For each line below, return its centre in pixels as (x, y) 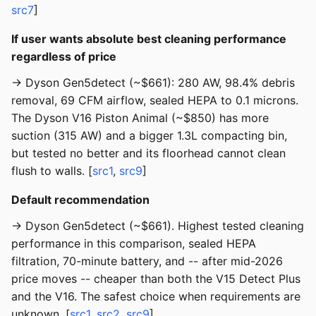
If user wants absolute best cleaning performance (149, 39)
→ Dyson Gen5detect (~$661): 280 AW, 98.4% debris (153, 83)
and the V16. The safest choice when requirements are (156, 297)
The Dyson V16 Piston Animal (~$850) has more (140, 118)
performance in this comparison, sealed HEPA (134, 244)
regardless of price (64, 57)
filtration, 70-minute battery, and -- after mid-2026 (147, 261)
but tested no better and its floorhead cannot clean (148, 153)
